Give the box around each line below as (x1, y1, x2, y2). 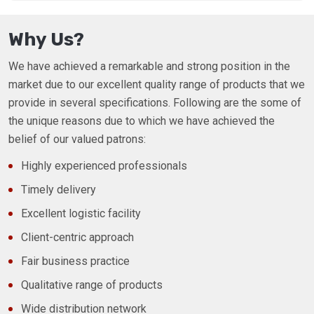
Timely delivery (21, 183, 96, 197)
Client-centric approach (21, 231, 134, 245)
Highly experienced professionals (21, 159, 187, 173)
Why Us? (8, 29, 84, 51)
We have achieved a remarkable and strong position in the (8, 60, 290, 74)
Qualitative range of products (21, 278, 163, 292)
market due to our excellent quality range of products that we (8, 78, 305, 92)
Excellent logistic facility (21, 207, 141, 221)
